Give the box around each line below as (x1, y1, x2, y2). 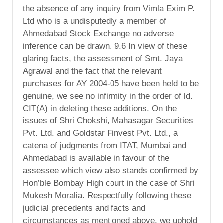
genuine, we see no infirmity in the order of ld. (23, 91, 193, 101)
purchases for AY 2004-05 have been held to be (23, 79, 199, 89)
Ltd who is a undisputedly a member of (23, 16, 166, 26)
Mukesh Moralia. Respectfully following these (23, 191, 191, 201)
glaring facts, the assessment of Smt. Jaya (23, 54, 183, 64)
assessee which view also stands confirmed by (23, 166, 198, 176)
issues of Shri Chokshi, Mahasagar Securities (23, 116, 193, 126)
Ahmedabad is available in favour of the (23, 153, 169, 163)
